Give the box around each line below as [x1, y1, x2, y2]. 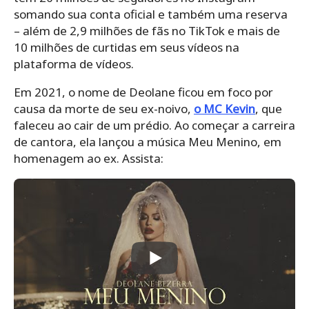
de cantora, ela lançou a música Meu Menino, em [14, 134, 281, 150]
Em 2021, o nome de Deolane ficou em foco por [14, 84, 273, 101]
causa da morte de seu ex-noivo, [14, 101, 194, 117]
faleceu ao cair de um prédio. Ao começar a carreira [14, 117, 295, 134]
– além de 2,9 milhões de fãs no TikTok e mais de [14, 23, 280, 39]
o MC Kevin [194, 101, 255, 117]
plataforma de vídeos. [14, 56, 134, 72]
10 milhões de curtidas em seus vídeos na [14, 39, 239, 56]
